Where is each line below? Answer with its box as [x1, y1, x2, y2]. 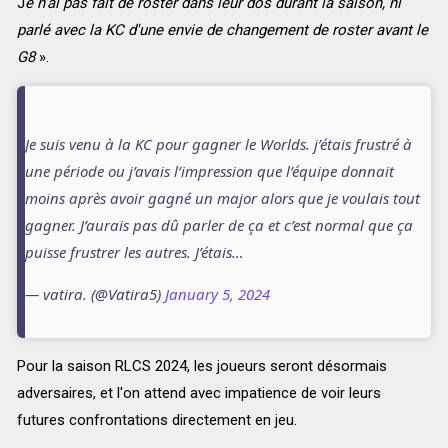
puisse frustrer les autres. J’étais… [24, 242, 244, 263]
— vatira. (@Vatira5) [24, 284, 165, 305]
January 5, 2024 [164, 284, 270, 305]
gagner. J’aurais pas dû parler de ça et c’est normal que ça [24, 215, 413, 236]
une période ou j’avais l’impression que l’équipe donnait [24, 161, 394, 182]
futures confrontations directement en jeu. [16, 411, 297, 430]
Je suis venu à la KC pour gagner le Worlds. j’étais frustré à [24, 134, 412, 155]
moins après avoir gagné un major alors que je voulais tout [24, 188, 420, 209]
